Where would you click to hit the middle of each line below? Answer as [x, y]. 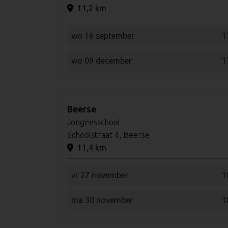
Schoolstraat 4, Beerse [108, 135]
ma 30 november [102, 200]
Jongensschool [94, 122]
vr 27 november [100, 175]
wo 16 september [103, 35]
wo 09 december [102, 60]
